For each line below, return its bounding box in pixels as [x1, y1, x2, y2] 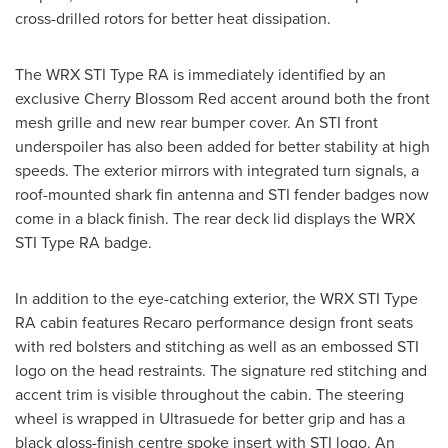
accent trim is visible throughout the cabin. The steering [15, 383, 404, 406]
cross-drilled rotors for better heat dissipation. [15, 7, 331, 30]
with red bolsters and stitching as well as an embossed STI [15, 335, 419, 358]
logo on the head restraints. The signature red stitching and [15, 359, 427, 382]
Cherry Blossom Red [84, 87, 226, 110]
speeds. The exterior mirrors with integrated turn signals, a [15, 159, 419, 182]
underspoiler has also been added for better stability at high [15, 135, 430, 158]
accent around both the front [226, 87, 430, 110]
